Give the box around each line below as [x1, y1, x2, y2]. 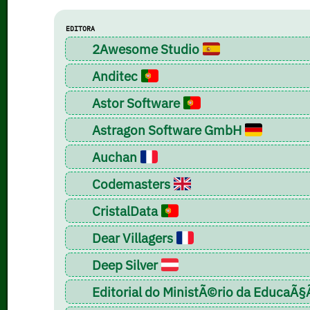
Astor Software [89, 93, 183, 111]
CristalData [89, 201, 161, 219]
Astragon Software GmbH [89, 120, 245, 138]
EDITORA [66, 24, 95, 33]
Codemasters [89, 174, 174, 192]
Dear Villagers [89, 228, 176, 246]
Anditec [89, 66, 141, 84]
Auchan [89, 147, 140, 165]
